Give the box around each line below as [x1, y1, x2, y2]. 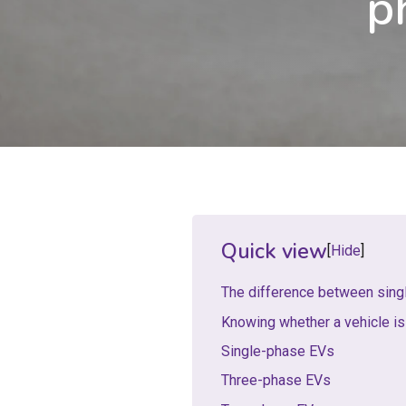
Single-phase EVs [221, 342, 334, 360]
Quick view [221, 237, 327, 266]
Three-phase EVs [221, 372, 331, 390]
